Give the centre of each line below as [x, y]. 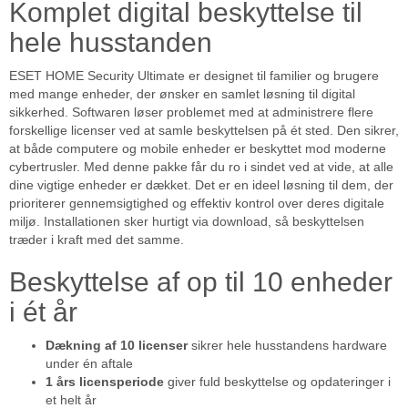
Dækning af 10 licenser [117, 346]
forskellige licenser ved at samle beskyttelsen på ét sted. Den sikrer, [204, 131]
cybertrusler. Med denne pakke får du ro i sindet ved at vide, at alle [201, 167]
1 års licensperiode [105, 382]
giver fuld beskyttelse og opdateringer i [277, 382]
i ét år [43, 312]
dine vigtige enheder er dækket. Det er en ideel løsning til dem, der [201, 185]
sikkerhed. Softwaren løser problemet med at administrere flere [191, 112]
